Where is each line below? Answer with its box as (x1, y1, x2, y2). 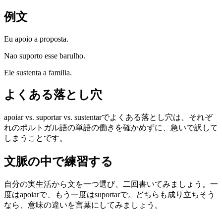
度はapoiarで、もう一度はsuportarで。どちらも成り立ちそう (4, 190, 215, 199)
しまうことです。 (4, 134, 67, 143)
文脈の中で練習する (4, 155, 113, 168)
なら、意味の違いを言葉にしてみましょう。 (4, 201, 163, 210)
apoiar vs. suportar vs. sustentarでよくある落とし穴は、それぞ (4, 113, 213, 122)
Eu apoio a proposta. (4, 34, 68, 43)
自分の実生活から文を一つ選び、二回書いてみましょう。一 (4, 180, 218, 189)
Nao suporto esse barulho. (4, 51, 85, 60)
